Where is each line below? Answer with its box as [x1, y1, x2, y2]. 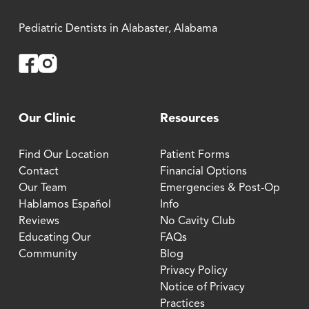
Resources [159, 112, 219, 126]
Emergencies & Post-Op [159, 183, 280, 195]
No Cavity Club [159, 216, 235, 228]
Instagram [56, 56, 106, 68]
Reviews [18, 216, 59, 228]
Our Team [18, 183, 67, 195]
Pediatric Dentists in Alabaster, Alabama [18, 23, 217, 35]
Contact [18, 166, 59, 178]
